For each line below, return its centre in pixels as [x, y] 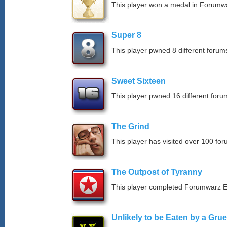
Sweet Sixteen [139, 81]
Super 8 [126, 35]
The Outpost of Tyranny [157, 172]
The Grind [130, 126]
